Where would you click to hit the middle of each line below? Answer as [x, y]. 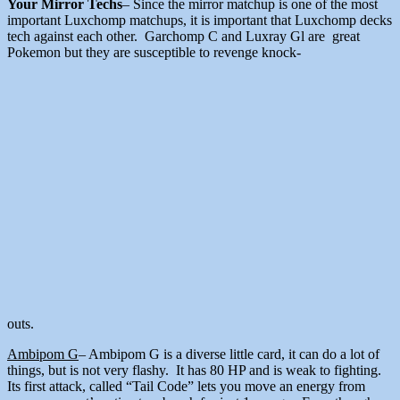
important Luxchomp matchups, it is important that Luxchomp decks [200, 21]
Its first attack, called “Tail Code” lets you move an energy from [186, 387]
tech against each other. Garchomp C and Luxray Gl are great [183, 37]
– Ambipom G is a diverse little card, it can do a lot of [229, 354]
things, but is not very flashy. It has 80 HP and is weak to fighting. [196, 371]
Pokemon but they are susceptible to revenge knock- [154, 53]
